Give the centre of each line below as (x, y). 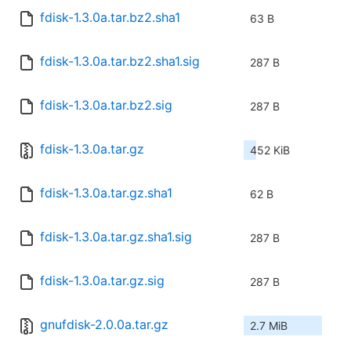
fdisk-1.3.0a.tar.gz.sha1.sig (116, 237)
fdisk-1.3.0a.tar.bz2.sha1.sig (120, 62)
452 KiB (270, 150)
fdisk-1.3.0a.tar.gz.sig (102, 281)
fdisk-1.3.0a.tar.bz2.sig (106, 105)
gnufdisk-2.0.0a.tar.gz (104, 325)
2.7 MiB (269, 326)
